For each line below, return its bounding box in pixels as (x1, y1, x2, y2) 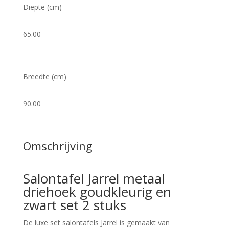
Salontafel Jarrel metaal (22, 169, 165, 188)
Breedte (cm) (22, 72, 66, 81)
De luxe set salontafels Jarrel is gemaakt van (22, 218, 170, 227)
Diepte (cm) (22, 2, 62, 12)
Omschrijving (22, 138, 93, 153)
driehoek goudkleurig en (22, 182, 171, 201)
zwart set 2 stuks (22, 196, 126, 214)
